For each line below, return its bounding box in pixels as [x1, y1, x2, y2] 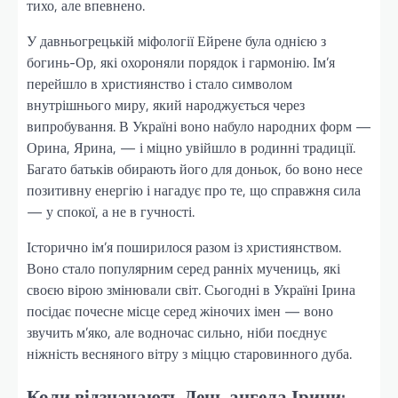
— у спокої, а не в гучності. [27, 201, 195, 223]
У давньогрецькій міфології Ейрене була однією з [27, 30, 326, 52]
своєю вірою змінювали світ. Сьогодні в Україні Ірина [27, 279, 355, 301]
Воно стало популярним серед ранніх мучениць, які [27, 258, 340, 280]
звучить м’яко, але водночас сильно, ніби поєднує [27, 322, 327, 344]
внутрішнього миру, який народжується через [27, 94, 305, 116]
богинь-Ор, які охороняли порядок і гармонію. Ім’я [27, 52, 335, 74]
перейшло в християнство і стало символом [27, 73, 292, 95]
